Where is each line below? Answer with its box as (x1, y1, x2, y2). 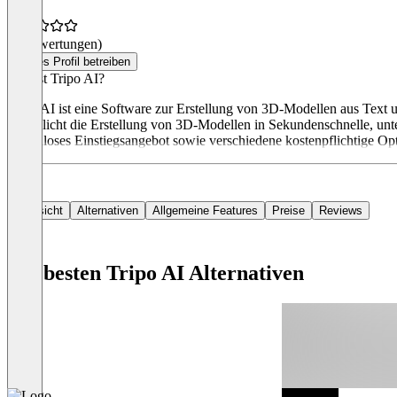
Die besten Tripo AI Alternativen (7, 261, 304, 285)
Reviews (319, 204, 362, 218)
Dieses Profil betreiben (14, 55, 130, 69)
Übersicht (14, 204, 63, 218)
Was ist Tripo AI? (7, 71, 105, 87)
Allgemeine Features (152, 204, 258, 218)
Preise (272, 204, 305, 218)
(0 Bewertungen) (7, 36, 102, 52)
